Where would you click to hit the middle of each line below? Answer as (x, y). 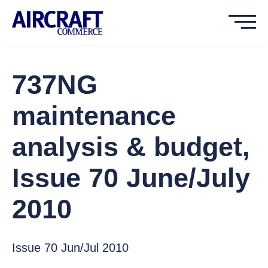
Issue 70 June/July (131, 178)
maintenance (94, 116)
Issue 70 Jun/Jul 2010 (70, 248)
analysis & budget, (131, 147)
